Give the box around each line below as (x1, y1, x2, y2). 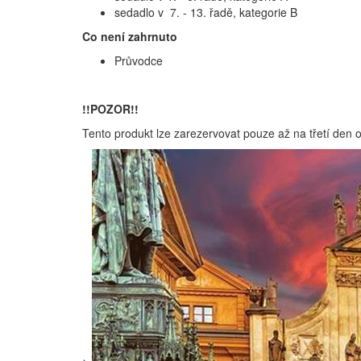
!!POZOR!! (82, 100, 139, 117)
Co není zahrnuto (82, 27, 177, 44)
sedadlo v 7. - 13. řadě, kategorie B (114, 3, 297, 20)
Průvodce (114, 52, 163, 68)
